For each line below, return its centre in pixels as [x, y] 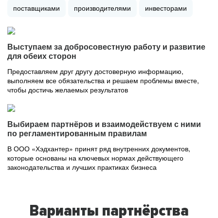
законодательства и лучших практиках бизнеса [82, 167]
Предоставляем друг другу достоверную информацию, [95, 71]
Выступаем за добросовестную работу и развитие [106, 47]
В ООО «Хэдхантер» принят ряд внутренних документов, [99, 148]
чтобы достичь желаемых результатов [68, 90]
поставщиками [36, 8]
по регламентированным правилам [77, 134]
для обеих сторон [42, 56]
